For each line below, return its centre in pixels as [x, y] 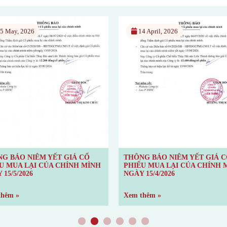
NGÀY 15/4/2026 [149, 174]
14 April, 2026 [157, 31]
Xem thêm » [142, 196]
